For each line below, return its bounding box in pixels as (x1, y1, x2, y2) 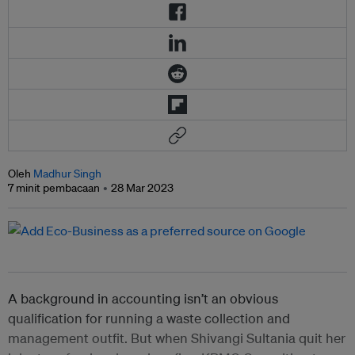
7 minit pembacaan (8, 181, 100, 196)
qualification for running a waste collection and (8, 310, 290, 327)
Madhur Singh (33, 166, 101, 181)
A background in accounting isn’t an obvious (8, 290, 278, 307)
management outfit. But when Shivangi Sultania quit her (8, 330, 345, 347)
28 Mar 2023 (111, 181, 174, 196)
